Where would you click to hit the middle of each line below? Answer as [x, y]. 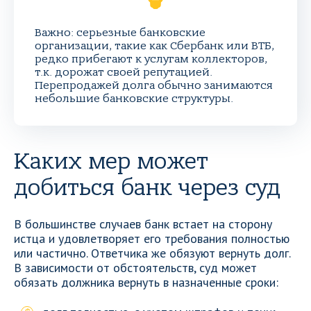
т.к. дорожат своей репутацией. [124, 72]
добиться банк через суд [147, 188]
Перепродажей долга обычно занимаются [154, 85]
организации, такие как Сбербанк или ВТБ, [154, 46]
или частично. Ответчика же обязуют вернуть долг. [152, 253]
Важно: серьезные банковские [120, 33]
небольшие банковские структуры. [134, 99]
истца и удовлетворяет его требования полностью [152, 238]
